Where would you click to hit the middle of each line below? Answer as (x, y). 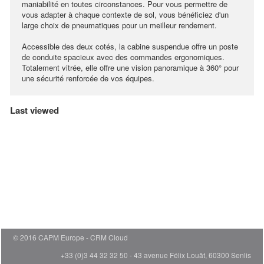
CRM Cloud (109, 237)
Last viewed (34, 110)
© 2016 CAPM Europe (49, 237)
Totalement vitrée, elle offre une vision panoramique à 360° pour (130, 67)
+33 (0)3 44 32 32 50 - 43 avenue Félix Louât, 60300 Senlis (156, 255)
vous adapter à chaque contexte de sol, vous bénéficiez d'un (125, 14)
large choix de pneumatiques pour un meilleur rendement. (119, 25)
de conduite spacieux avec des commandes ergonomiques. (123, 57)
